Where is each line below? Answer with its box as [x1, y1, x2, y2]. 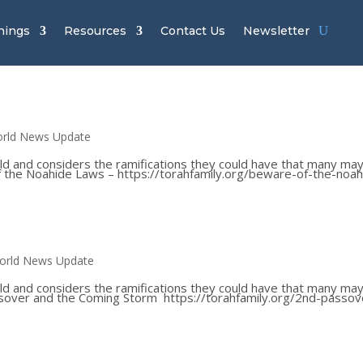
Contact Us [160, 23, 226, 38]
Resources [64, 23, 127, 38]
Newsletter [243, 23, 310, 38]
